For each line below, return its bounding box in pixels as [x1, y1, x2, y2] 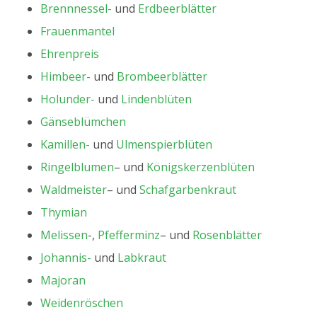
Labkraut [117, 249, 166, 265]
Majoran [40, 272, 86, 288]
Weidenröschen [40, 294, 123, 311]
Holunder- [40, 91, 95, 107]
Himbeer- [40, 68, 91, 84]
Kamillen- [40, 136, 90, 152]
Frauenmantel [40, 23, 115, 39]
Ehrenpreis [40, 45, 99, 62]
